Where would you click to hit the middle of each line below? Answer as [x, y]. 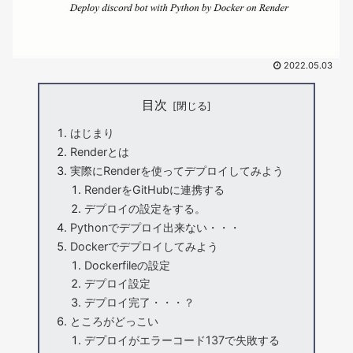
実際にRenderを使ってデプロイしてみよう [177, 171]
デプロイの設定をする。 [145, 208]
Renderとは [100, 152]
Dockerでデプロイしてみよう [145, 246]
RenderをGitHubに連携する [154, 190]
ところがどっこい [115, 321]
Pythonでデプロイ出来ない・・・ [156, 227]
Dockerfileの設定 [127, 265]
